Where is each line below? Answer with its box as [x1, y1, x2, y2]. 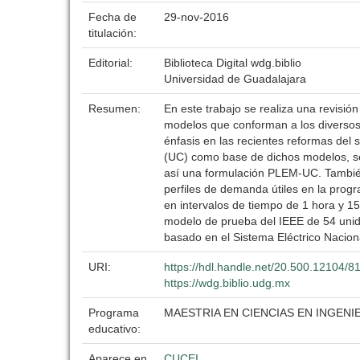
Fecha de [88, 10, 137, 23]
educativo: [88, 322, 144, 335]
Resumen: [88, 102, 144, 115]
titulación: [88, 27, 140, 39]
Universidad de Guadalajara [164, 72, 306, 85]
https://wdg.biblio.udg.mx [164, 276, 290, 289]
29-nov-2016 [164, 10, 229, 23]
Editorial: [88, 56, 136, 69]
